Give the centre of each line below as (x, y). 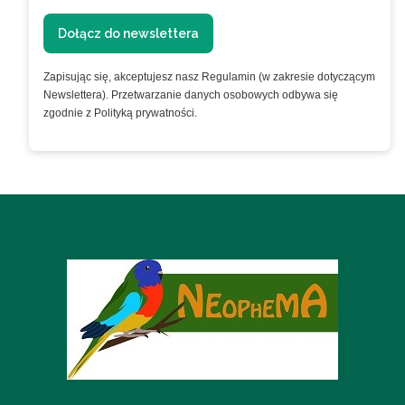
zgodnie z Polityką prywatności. (120, 113)
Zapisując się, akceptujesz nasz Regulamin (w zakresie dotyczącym (209, 77)
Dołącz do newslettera (128, 34)
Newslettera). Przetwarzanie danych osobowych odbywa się (191, 95)
